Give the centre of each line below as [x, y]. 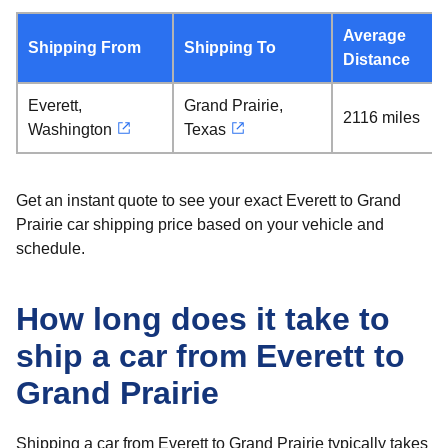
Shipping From [84, 47]
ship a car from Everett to [210, 356]
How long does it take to [203, 319]
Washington [70, 129]
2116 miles [381, 117]
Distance [376, 59]
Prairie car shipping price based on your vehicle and [200, 224]
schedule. [50, 248]
